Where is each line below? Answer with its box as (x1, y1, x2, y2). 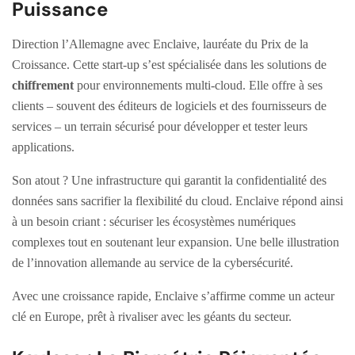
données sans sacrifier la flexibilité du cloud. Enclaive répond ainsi (12, 193, 343, 208)
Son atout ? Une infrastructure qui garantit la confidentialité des (12, 173, 326, 187)
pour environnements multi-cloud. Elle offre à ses (74, 78, 323, 92)
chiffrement (12, 78, 74, 92)
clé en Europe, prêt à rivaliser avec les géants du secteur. (12, 309, 292, 323)
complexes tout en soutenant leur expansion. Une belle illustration (12, 235, 339, 249)
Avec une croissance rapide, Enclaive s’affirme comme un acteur (12, 288, 334, 303)
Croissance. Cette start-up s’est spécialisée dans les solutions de (12, 57, 326, 71)
